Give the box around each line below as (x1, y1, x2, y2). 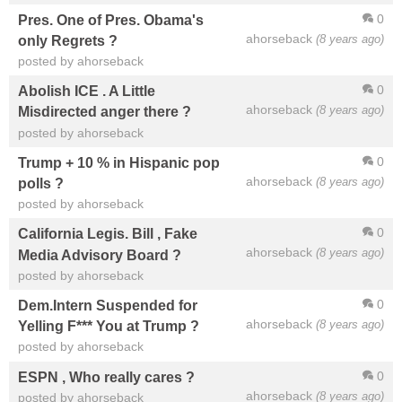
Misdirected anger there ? (18, 103, 191, 120)
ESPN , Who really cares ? (18, 368, 195, 385)
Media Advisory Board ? (18, 246, 181, 263)
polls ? (18, 175, 64, 192)
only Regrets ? (18, 31, 118, 48)
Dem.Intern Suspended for (18, 297, 197, 314)
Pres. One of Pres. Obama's (18, 11, 204, 28)
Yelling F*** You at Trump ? (18, 318, 199, 335)
